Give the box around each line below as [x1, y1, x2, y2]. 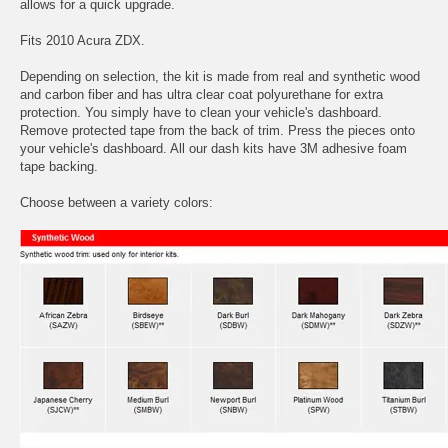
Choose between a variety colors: [20, 194, 213, 210]
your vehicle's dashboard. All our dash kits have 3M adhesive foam [20, 140, 407, 156]
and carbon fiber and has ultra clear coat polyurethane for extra [20, 86, 383, 102]
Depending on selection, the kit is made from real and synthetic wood [20, 68, 420, 84]
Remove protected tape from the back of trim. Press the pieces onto [20, 122, 415, 138]
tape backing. [20, 158, 98, 174]
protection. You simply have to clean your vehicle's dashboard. [20, 104, 382, 120]
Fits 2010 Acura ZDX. [20, 32, 145, 48]
